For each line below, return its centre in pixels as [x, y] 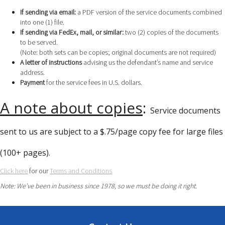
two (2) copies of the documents [172, 32]
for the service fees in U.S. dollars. [93, 82]
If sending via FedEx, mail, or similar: [73, 32]
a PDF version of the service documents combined [149, 12]
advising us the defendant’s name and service [147, 62]
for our [39, 171]
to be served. [39, 42]
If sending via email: [48, 12]
